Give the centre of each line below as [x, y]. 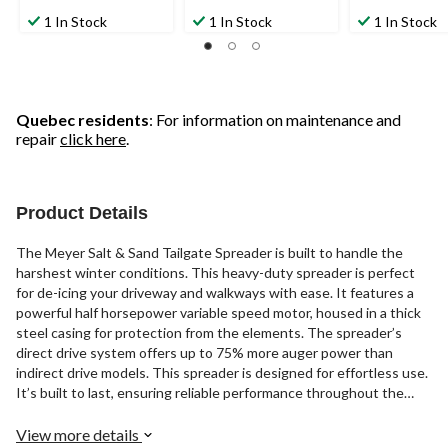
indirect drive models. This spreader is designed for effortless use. [222, 373]
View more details [79, 435]
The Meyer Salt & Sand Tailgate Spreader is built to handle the [209, 253]
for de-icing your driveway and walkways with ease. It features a [215, 293]
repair [38, 139]
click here [93, 139]
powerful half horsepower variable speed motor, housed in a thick [218, 313]
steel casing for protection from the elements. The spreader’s [209, 333]
